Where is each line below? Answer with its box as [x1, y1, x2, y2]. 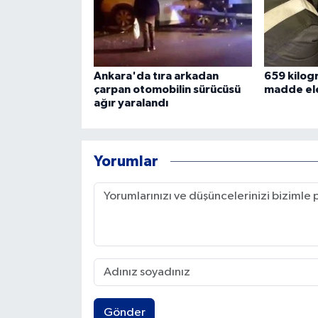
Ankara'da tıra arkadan [93, 70, 219, 82]
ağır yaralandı [93, 97, 168, 109]
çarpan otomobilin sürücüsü [93, 84, 241, 96]
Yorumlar [93, 153, 158, 169]
